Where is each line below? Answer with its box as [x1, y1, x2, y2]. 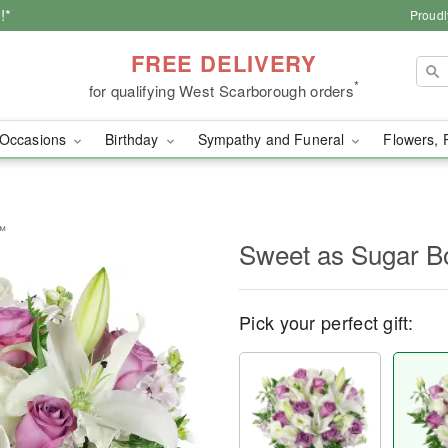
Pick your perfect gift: [239, 309, 413, 335]
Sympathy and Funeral [197, 129, 349, 149]
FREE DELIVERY [130, 46, 318, 79]
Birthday [105, 129, 163, 149]
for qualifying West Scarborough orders [88, 79, 355, 101]
